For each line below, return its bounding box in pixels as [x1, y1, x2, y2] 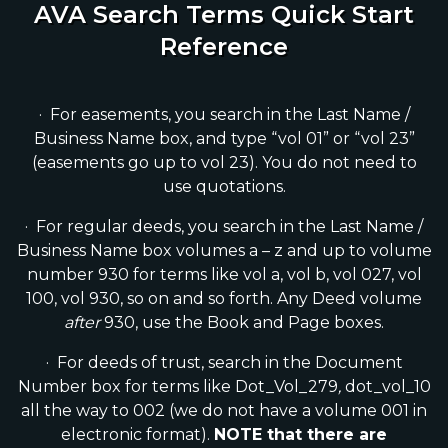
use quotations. [162, 176, 286, 196]
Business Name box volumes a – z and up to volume [16, 240, 432, 260]
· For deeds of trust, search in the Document [45, 352, 403, 372]
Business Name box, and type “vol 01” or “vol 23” [33, 128, 415, 148]
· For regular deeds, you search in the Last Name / [25, 216, 423, 236]
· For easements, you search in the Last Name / [38, 104, 410, 124]
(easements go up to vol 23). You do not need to [31, 152, 417, 172]
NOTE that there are [214, 424, 387, 444]
